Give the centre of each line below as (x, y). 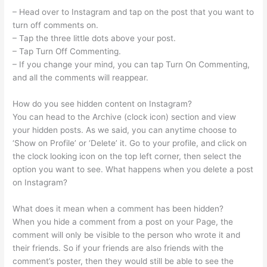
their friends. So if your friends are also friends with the (118, 248)
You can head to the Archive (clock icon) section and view (125, 117)
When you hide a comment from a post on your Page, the (123, 221)
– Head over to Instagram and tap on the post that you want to (133, 12)
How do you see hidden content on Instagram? (103, 104)
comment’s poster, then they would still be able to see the (123, 261)
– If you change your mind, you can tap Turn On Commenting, (131, 65)
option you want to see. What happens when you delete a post (133, 170)
